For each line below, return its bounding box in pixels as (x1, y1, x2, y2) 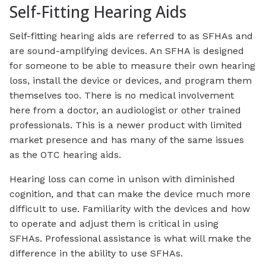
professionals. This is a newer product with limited (9, 119, 242, 131)
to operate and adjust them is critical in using (9, 217, 218, 229)
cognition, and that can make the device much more (9, 188, 251, 199)
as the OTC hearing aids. (9, 148, 121, 160)
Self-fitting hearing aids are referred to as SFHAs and (9, 30, 253, 42)
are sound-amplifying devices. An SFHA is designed (9, 45, 244, 56)
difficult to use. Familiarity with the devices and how (9, 202, 250, 214)
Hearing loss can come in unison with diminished (9, 173, 235, 185)
